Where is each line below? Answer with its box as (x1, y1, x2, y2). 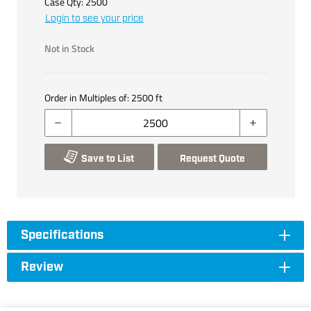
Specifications (21, 227, 103, 244)
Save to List (81, 152, 134, 165)
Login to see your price (44, 12, 144, 25)
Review (21, 259, 63, 276)
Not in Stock (44, 40, 94, 56)
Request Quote (179, 152, 245, 165)
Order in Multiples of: (44, 90, 131, 105)
